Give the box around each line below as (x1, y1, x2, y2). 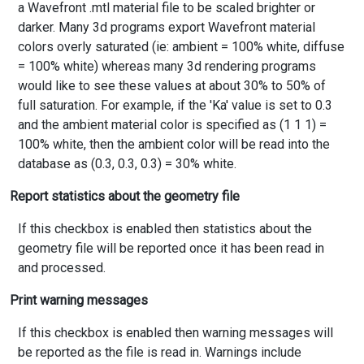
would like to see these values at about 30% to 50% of (18, 78, 326, 94)
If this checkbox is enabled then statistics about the (18, 221, 312, 237)
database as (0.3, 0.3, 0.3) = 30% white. (18, 156, 236, 172)
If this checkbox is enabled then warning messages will (18, 325, 333, 341)
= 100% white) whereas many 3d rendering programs (18, 58, 316, 75)
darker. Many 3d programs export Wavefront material (18, 19, 315, 36)
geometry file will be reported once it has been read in (18, 240, 324, 257)
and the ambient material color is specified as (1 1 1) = (18, 117, 327, 133)
